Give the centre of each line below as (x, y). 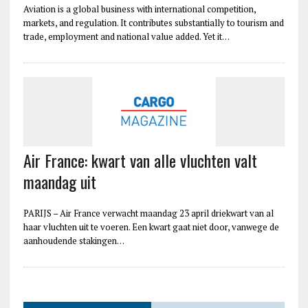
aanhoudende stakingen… (74, 240)
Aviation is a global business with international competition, (139, 9)
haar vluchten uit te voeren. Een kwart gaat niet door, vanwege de (151, 227)
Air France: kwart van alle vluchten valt (140, 160)
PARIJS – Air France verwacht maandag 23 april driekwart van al (148, 213)
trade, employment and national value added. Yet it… (126, 36)
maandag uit (59, 181)
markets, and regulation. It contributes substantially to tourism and (153, 22)
